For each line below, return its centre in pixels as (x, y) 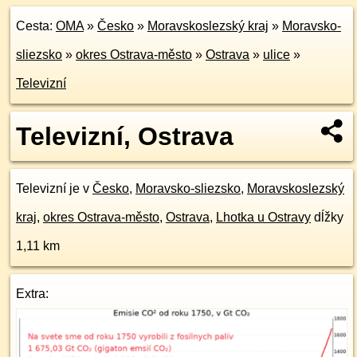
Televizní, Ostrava (125, 136)
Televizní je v (54, 188)
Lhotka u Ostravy (263, 217)
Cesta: (36, 26)
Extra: (32, 294)
